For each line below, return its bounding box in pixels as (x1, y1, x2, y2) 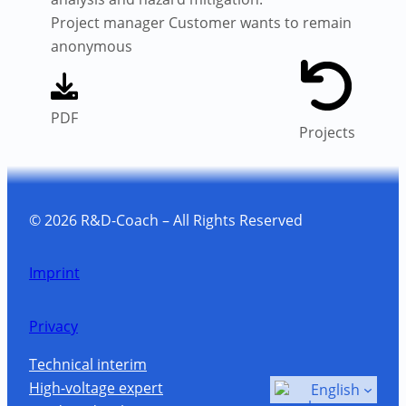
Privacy (29, 315, 78, 336)
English (311, 380, 361, 401)
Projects (299, 122, 355, 143)
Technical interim (29, 354, 147, 375)
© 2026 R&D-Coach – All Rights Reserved (29, 209, 303, 230)
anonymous (51, 36, 132, 57)
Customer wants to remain (169, 13, 352, 34)
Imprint (29, 263, 80, 284)
